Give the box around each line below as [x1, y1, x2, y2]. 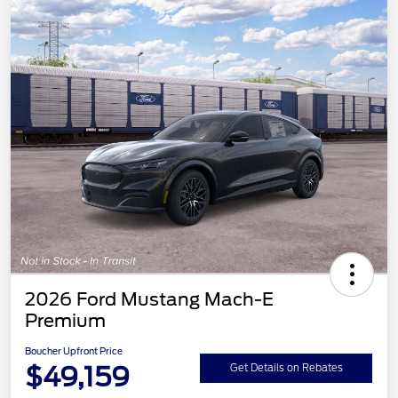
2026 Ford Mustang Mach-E [25, 289, 274, 311]
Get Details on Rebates [229, 361, 343, 374]
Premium [25, 310, 106, 332]
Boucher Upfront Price [25, 346, 123, 357]
